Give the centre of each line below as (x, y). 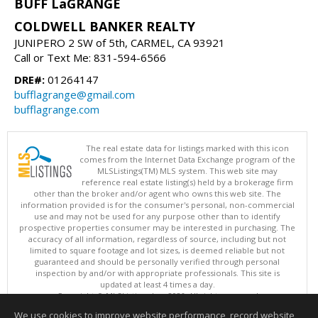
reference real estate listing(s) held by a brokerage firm (187, 182)
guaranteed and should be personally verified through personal (157, 261)
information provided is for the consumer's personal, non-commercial (157, 204)
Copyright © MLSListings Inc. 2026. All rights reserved (157, 295)
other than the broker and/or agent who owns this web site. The (157, 193)
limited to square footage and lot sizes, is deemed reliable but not (157, 250)
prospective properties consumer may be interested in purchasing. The (157, 227)
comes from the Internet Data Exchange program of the (187, 159)
